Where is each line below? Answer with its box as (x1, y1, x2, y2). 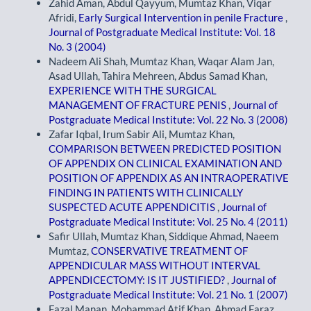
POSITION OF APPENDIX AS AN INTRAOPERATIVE (49, 171, 289, 185)
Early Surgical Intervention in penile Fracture (78, 11, 285, 24)
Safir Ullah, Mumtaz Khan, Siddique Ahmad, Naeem (49, 230, 278, 243)
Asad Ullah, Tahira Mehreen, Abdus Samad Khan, (49, 69, 267, 83)
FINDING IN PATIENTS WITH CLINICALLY (49, 186, 243, 199)
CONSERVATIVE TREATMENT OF (91, 244, 248, 258)
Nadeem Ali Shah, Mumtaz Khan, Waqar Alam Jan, (49, 55, 274, 68)
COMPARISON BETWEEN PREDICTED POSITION (49, 142, 281, 155)
